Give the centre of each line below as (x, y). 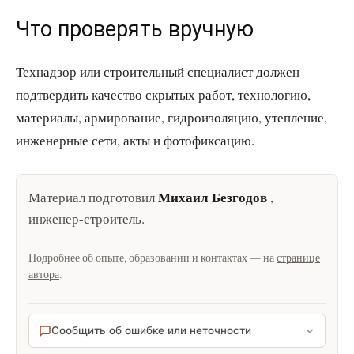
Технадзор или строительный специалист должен (158, 72)
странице (298, 258)
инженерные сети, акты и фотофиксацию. (135, 140)
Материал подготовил (93, 197)
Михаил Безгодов (213, 197)
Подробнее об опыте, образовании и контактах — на (153, 258)
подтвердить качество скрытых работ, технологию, (163, 94)
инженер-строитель (85, 218)
